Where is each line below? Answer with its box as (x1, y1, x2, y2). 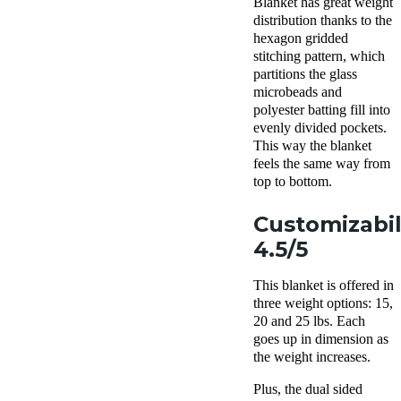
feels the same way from (253, 156, 390, 172)
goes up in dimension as (253, 331, 388, 347)
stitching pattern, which (253, 48, 385, 64)
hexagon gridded (253, 30, 348, 47)
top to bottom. (253, 174, 332, 190)
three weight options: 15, (253, 295, 393, 311)
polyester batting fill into (253, 102, 390, 118)
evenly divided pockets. (253, 120, 387, 136)
